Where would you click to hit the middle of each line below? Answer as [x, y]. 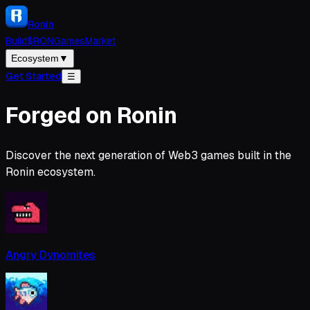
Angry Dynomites [51, 255]
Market [100, 41]
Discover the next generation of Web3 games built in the [148, 155]
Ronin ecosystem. [51, 172]
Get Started [34, 76]
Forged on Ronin [91, 116]
